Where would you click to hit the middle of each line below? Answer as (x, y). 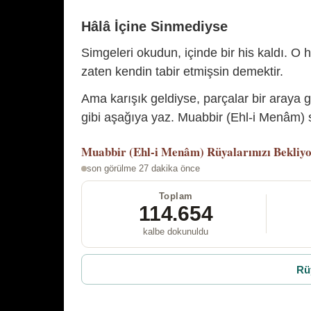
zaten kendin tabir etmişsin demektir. (182, 71)
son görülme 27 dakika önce (143, 168)
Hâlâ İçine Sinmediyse (154, 26)
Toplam (176, 196)
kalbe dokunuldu (176, 231)
